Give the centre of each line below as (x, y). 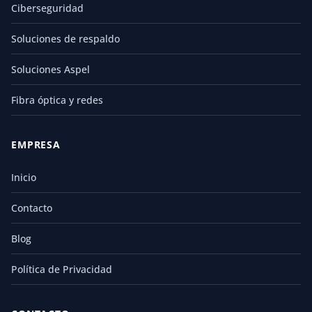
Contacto (32, 208)
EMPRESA (36, 145)
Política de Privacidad (62, 269)
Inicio (24, 177)
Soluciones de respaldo (65, 38)
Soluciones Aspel (50, 69)
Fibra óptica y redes (57, 100)
